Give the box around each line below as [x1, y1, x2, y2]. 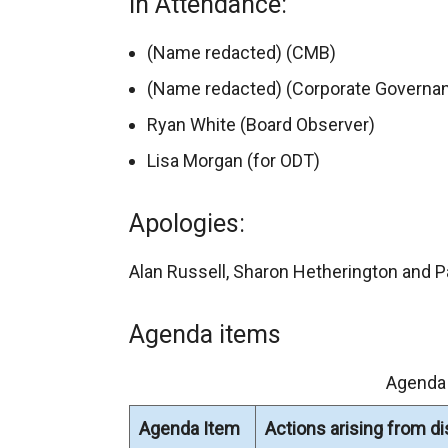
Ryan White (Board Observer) [147, 114, 375, 135]
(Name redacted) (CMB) [147, 42, 336, 63]
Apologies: [129, 209, 245, 238]
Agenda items [129, 320, 281, 349]
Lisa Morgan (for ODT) [147, 150, 320, 171]
